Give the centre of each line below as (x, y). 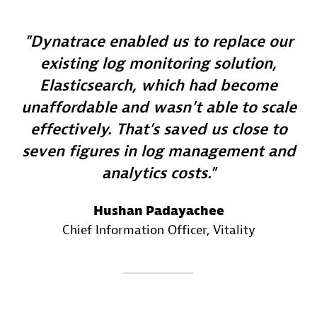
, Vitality (231, 230)
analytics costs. (155, 173)
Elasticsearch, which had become (158, 85)
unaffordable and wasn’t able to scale (158, 107)
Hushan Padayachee (158, 211)
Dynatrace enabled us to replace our (162, 41)
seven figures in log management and (158, 151)
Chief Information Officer (134, 230)
